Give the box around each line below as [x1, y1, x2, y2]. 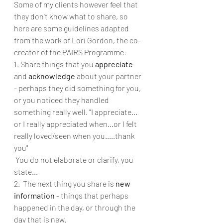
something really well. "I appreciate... [14, 107, 139, 116]
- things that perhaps [55, 191, 130, 200]
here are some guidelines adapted [14, 23, 130, 33]
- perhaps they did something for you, [14, 83, 142, 93]
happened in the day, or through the [14, 203, 137, 212]
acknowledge [28, 71, 75, 81]
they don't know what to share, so [14, 11, 129, 21]
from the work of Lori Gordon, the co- [14, 35, 141, 45]
